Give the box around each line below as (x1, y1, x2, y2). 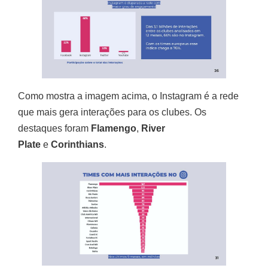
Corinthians (48, 139, 104, 150)
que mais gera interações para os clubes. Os (18, 107, 206, 118)
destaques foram (18, 123, 91, 134)
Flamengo (91, 123, 136, 134)
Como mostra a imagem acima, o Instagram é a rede (18, 91, 239, 102)
